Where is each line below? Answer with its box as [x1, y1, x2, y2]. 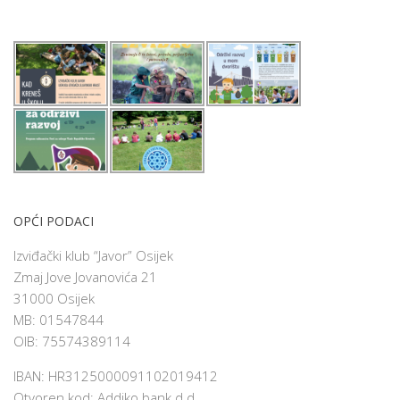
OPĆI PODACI [13, 212, 94, 229]
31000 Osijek [13, 288, 95, 307]
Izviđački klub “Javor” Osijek [13, 246, 173, 264]
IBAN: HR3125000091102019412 [13, 366, 218, 385]
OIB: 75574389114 [13, 331, 130, 350]
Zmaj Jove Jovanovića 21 [13, 267, 157, 286]
